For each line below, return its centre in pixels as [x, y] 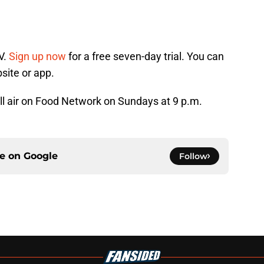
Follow [193, 156]
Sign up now [37, 57]
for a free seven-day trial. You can [145, 57]
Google [41, 156]
